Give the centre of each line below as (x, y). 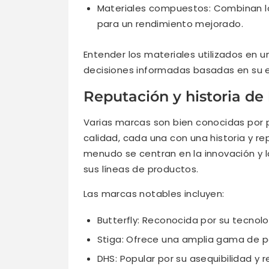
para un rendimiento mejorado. (170, 23)
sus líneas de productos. (141, 169)
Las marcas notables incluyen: (154, 194)
